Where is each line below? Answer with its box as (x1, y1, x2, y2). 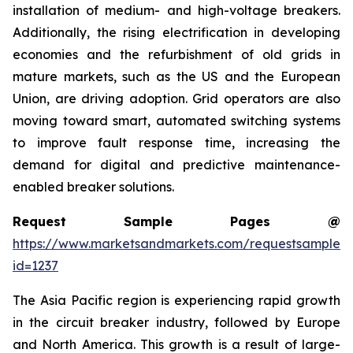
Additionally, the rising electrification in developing (13, 24, 340, 40)
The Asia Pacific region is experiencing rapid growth (13, 292, 340, 308)
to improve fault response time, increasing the (13, 135, 340, 150)
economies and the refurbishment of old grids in (13, 46, 340, 62)
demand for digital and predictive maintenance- (13, 157, 340, 173)
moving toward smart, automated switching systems (13, 113, 340, 128)
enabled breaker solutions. (13, 179, 174, 195)
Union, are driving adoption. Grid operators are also (13, 91, 340, 106)
